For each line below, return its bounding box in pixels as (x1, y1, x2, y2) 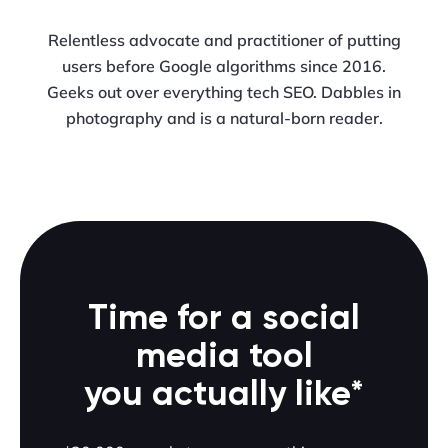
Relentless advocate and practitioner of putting (47, 30, 401, 51)
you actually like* (84, 378, 364, 414)
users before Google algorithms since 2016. (62, 56, 386, 77)
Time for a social (88, 302, 360, 338)
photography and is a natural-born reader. (65, 108, 383, 129)
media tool (135, 340, 313, 376)
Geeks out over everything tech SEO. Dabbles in (47, 82, 401, 103)
